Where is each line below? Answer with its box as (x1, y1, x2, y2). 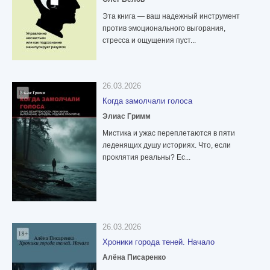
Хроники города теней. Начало (102, 237, 215, 247)
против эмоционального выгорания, (102, 24, 225, 33)
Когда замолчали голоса (102, 96, 192, 106)
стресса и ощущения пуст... (102, 36, 196, 45)
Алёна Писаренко (102, 253, 166, 262)
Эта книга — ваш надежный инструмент (102, 12, 240, 21)
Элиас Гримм (102, 112, 151, 121)
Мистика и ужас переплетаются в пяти (102, 129, 235, 138)
